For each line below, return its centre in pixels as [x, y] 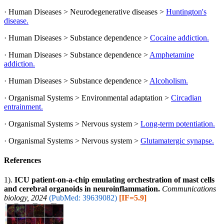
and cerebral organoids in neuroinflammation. [82, 189]
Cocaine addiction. [179, 37]
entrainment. [23, 106]
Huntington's [186, 11]
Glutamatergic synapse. [177, 140]
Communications [189, 189]
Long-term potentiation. [178, 123]
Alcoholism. [169, 80]
